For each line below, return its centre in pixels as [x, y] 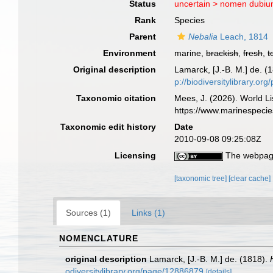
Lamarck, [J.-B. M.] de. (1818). [210, 259]
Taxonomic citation [116, 98]
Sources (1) [88, 213]
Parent [143, 37]
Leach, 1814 [243, 37]
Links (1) [148, 213]
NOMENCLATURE [99, 238]
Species [190, 20]
